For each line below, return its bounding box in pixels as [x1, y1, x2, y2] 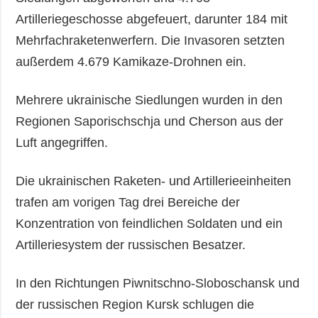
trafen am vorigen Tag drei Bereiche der [16, 194, 241, 209]
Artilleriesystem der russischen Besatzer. [16, 237, 250, 252]
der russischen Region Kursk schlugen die [16, 297, 255, 312]
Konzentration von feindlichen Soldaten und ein [16, 216, 283, 231]
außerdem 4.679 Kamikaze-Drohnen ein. [16, 54, 247, 69]
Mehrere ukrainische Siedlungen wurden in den [16, 92, 283, 107]
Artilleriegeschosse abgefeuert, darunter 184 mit [16, 11, 288, 26]
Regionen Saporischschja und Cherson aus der [16, 114, 284, 128]
